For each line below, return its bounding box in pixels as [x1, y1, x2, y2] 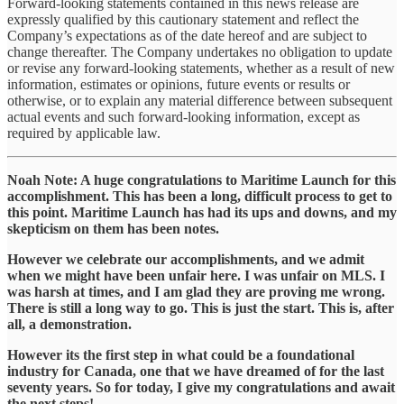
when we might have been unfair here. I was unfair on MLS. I [7, 267, 385, 283]
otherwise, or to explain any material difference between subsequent [7, 92, 392, 108]
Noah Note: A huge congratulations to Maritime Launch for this [7, 171, 396, 188]
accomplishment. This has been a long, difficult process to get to [7, 188, 392, 204]
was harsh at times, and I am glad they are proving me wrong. [7, 283, 385, 299]
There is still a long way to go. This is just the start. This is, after [7, 299, 394, 316]
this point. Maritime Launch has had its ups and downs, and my [7, 204, 397, 220]
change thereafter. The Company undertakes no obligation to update [7, 43, 392, 60]
